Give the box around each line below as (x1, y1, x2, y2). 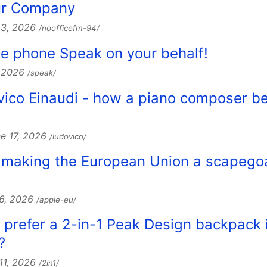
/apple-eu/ (36, 194, 76, 204)
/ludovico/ (49, 131, 86, 141)
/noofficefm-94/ (39, 23, 100, 33)
